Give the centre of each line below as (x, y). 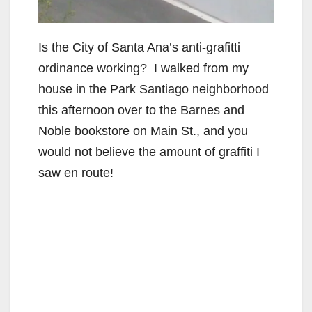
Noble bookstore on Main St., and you (143, 131)
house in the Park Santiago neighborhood (154, 89)
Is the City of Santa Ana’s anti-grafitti (139, 48)
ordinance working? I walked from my (143, 69)
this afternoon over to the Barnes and (141, 110)
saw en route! (76, 173)
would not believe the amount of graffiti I (149, 152)
